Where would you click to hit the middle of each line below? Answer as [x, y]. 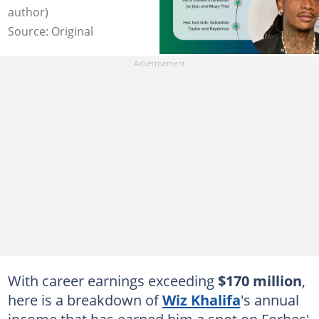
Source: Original [50, 31]
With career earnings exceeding [113, 281]
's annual [270, 300]
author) [28, 12]
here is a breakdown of [85, 300]
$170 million [260, 281]
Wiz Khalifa [201, 300]
